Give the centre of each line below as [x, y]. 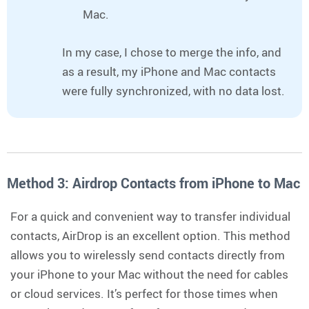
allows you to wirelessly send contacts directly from [148, 255]
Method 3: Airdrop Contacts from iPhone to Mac [153, 183]
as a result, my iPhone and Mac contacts [169, 71]
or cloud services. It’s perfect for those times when [144, 293]
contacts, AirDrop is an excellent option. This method [150, 235]
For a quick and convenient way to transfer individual [150, 216]
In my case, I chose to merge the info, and [172, 52]
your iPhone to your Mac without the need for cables [149, 274]
